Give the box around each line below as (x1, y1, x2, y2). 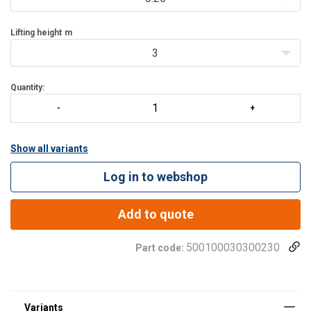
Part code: (135, 242, 186, 253)
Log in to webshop (103, 169, 208, 184)
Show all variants (10, 142, 88, 154)
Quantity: (10, 82, 44, 92)
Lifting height (10, 27, 62, 37)
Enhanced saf (38, 1, 100, 13)
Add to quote (117, 206, 194, 221)
